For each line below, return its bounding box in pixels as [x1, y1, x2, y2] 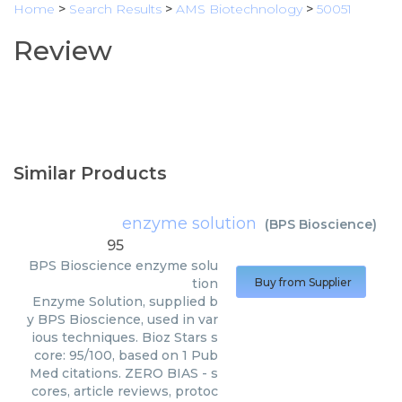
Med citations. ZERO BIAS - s [30, 365, 218, 381]
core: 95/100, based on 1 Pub [34, 347, 218, 363]
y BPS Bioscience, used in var [27, 311, 218, 328]
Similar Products [13, 162, 167, 184]
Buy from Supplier [255, 275, 352, 289]
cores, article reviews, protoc [31, 383, 218, 399]
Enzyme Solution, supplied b [32, 293, 218, 310]
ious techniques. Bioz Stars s [31, 329, 218, 345]
